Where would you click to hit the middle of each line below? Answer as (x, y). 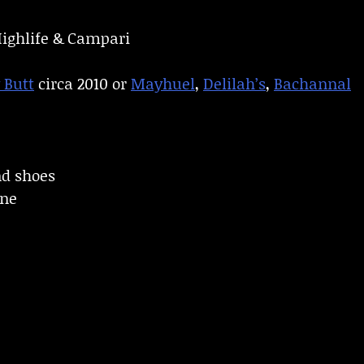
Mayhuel (163, 84)
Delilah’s (234, 84)
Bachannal (312, 84)
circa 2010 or (82, 84)
